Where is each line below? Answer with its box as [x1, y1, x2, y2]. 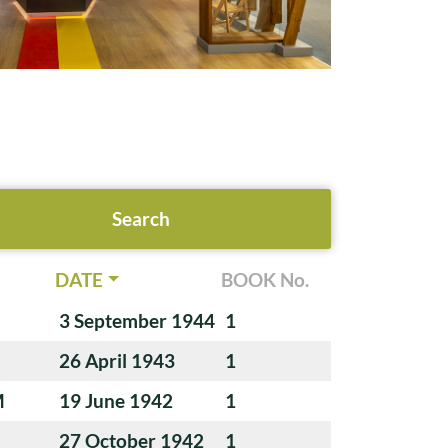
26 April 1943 [59, 348, 175, 372]
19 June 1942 [59, 388, 173, 412]
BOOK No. [221, 267, 309, 291]
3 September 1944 [59, 308, 215, 332]
